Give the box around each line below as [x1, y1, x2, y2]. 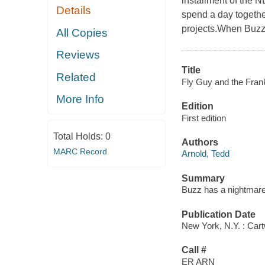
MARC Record [53, 146, 107, 156]
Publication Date [181, 209, 256, 219]
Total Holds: [53, 131, 105, 141]
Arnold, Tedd [181, 148, 230, 159]
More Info [56, 93, 105, 106]
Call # [181, 245, 206, 256]
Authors [181, 137, 218, 147]
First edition [181, 112, 226, 123]
